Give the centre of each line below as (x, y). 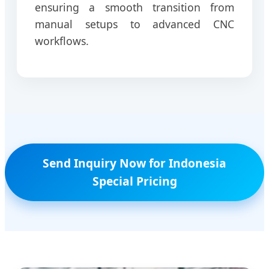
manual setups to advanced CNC (134, 24)
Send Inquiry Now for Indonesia (134, 163)
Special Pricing (134, 181)
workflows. (62, 41)
